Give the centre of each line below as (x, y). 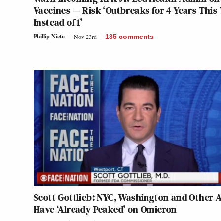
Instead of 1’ (58, 22)
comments (136, 37)
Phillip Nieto (49, 37)
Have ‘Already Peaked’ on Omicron (105, 209)
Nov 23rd (85, 37)
